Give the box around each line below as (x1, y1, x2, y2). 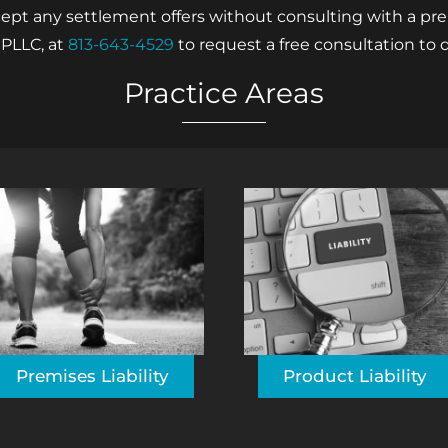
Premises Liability (16, 365, 170, 386)
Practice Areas (124, 76, 324, 110)
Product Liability (283, 365, 428, 386)
